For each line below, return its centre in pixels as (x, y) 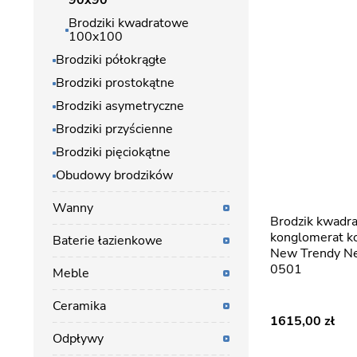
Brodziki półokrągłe (111, 60)
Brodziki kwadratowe (129, 23)
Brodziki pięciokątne (113, 152)
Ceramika (79, 306)
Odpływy (78, 339)
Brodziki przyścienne (114, 129)
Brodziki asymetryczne (120, 106)
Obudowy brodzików (114, 175)
